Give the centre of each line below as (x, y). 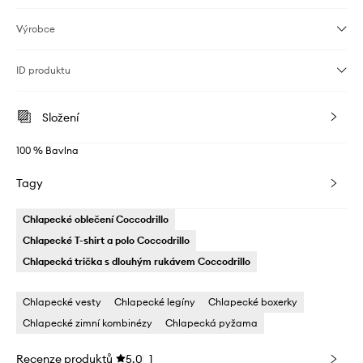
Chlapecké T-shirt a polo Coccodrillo (106, 241)
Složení (60, 118)
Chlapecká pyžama (211, 323)
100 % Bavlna (47, 151)
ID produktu (43, 70)
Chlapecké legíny (155, 302)
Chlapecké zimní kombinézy (88, 323)
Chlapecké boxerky (253, 302)
